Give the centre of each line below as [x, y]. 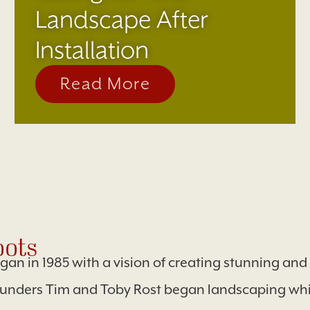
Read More [105, 83]
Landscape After [121, 19]
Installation [92, 49]
